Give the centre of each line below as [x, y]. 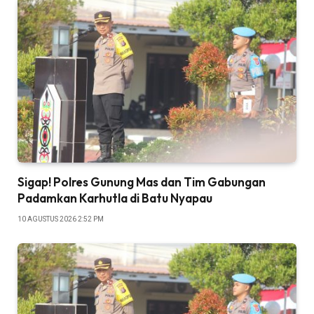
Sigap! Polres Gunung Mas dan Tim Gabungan [142, 182]
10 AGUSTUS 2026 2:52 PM [61, 219]
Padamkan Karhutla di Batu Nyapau [115, 198]
